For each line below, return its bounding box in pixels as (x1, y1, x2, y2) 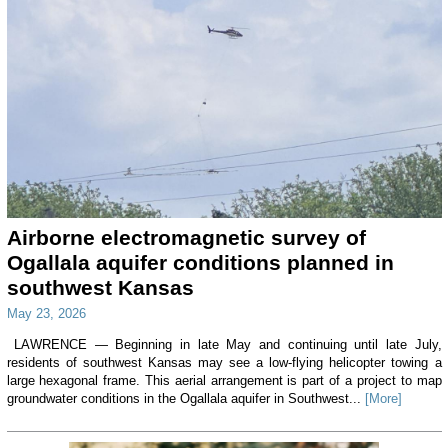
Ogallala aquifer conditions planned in (6, 250, 394, 274)
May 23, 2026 (6, 305, 86, 321)
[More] (364, 390, 402, 406)
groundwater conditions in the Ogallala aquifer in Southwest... (6, 390, 365, 406)
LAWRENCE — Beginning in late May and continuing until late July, (6, 336, 442, 352)
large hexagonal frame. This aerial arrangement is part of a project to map (6, 372, 442, 388)
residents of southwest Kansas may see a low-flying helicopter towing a (6, 354, 442, 370)
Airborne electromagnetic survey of (6, 225, 366, 249)
